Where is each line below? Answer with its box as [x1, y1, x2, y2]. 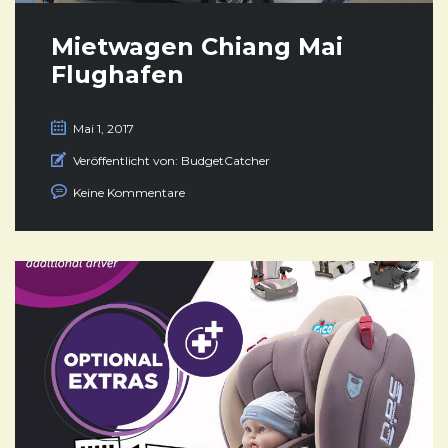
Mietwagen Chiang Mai [51, 32, 343, 62]
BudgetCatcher [181, 153, 270, 169]
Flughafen [51, 60, 184, 90]
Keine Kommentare [73, 185, 185, 201]
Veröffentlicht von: [73, 153, 178, 169]
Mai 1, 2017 [73, 121, 134, 137]
